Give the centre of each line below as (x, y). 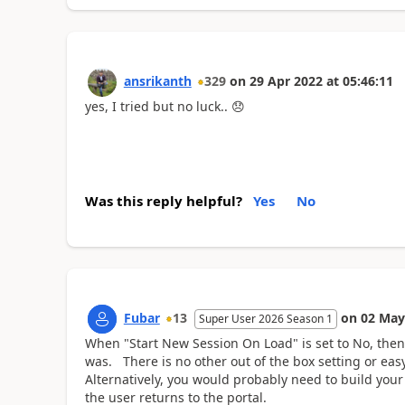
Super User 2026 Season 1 (265, 318)
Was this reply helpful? (163, 200)
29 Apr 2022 (286, 81)
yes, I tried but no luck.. (158, 106)
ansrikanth (157, 81)
